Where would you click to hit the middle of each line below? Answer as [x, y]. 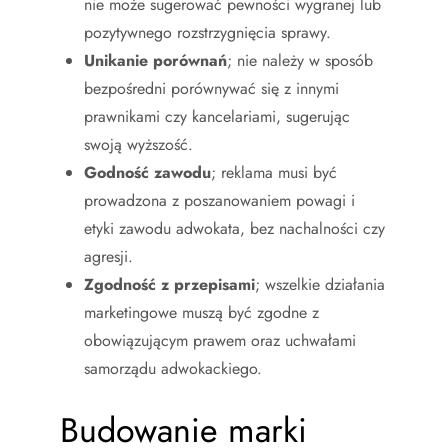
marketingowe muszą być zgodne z [201, 312]
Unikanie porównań [155, 60]
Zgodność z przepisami [169, 284]
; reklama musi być [274, 172]
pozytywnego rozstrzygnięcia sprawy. [207, 32]
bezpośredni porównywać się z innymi [211, 88]
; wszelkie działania [320, 284]
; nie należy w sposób [300, 60]
